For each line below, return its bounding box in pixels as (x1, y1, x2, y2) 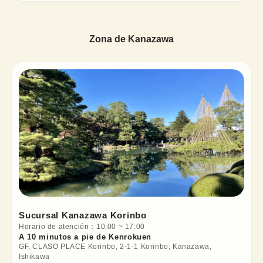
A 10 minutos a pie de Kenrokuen (19, 232, 152, 242)
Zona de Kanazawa (89, 34, 174, 45)
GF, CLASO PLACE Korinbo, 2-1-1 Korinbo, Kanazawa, (19, 242, 212, 251)
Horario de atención (19, 222, 89, 231)
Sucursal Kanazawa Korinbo (19, 210, 147, 221)
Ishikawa (19, 252, 50, 261)
